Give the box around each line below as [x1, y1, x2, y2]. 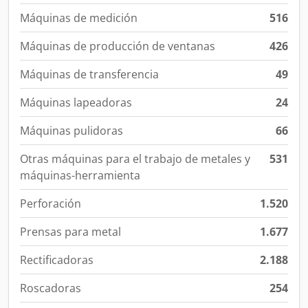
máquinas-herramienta [20, 168, 140, 183]
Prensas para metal [20, 224, 121, 239]
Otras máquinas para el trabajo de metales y [20, 151, 250, 166]
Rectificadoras [20, 252, 93, 267]
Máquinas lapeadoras [20, 95, 132, 110]
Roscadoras [20, 280, 81, 296]
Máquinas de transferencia [20, 67, 159, 82]
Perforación [20, 196, 81, 211]
